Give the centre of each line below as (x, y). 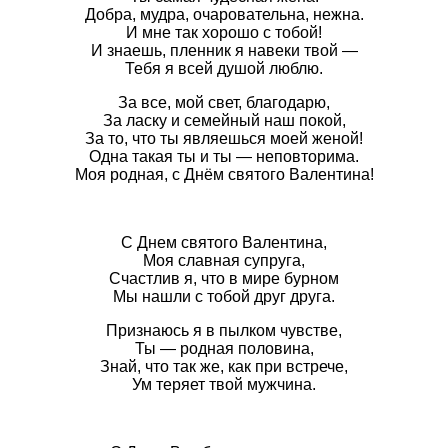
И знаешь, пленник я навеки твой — (224, 50)
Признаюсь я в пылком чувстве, (224, 330)
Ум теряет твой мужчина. (224, 384)
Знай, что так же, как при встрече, (224, 366)
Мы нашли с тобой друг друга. (224, 296)
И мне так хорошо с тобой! (224, 32)
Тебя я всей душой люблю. (224, 68)
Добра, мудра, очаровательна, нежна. (224, 14)
